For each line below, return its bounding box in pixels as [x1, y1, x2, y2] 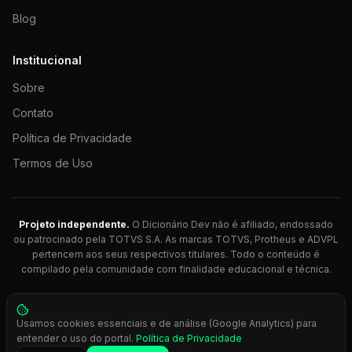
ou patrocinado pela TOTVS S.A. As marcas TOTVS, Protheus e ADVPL [13, 233, 339, 245]
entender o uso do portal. [16, 332, 134, 344]
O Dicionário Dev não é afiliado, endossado [130, 218, 333, 230]
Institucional [13, 53, 82, 67]
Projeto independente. [19, 218, 130, 230]
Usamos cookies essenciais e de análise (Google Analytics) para [16, 317, 317, 329]
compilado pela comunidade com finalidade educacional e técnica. [20, 263, 332, 275]
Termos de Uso [13, 156, 93, 170]
